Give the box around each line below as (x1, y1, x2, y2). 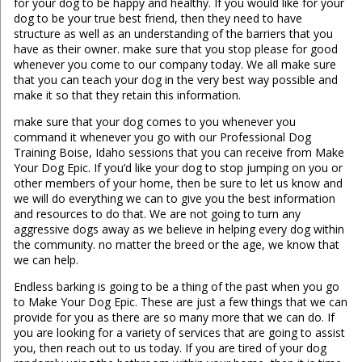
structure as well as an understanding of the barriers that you (13, 26, 333, 42)
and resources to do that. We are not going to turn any (13, 206, 301, 222)
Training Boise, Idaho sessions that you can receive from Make (13, 145, 344, 161)
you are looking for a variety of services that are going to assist (13, 325, 345, 341)
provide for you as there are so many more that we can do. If (13, 309, 335, 326)
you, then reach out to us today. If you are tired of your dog (13, 340, 326, 356)
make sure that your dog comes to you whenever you (13, 114, 296, 130)
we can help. (13, 252, 78, 268)
